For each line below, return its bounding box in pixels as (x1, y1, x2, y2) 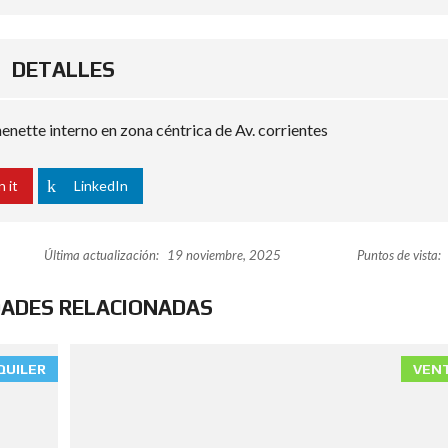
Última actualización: (43, 247, 159, 264)
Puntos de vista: (356, 247, 441, 264)
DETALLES (12, 57, 115, 83)
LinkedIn (74, 177, 128, 195)
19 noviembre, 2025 (163, 247, 281, 264)
